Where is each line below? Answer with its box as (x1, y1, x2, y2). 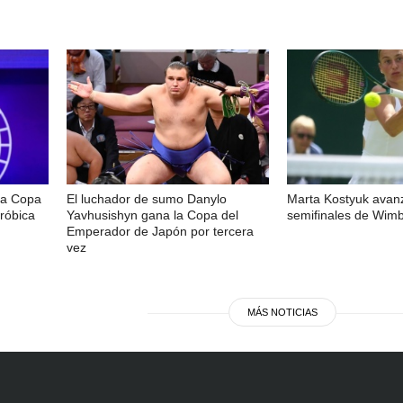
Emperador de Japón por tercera (67, 223, 254, 238)
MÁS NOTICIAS (247, 306, 318, 318)
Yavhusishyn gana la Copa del (67, 207, 238, 222)
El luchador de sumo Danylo (67, 191, 227, 206)
